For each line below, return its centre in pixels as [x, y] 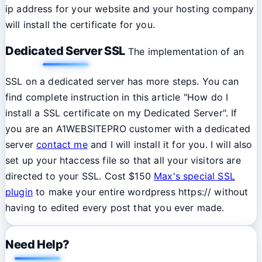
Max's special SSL [194, 176]
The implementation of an [185, 51]
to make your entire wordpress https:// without [140, 192]
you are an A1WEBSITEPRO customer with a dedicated [128, 128]
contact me [62, 144]
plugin [19, 192]
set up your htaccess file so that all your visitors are [123, 160]
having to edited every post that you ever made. [115, 207]
